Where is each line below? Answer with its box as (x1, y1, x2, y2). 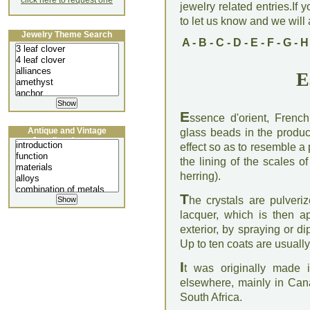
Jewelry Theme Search (21, 30, 112, 39)
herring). (180, 170, 221, 182)
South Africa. (180, 291, 242, 303)
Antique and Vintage (27, 126, 107, 136)
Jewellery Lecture (31, 136, 102, 145)
